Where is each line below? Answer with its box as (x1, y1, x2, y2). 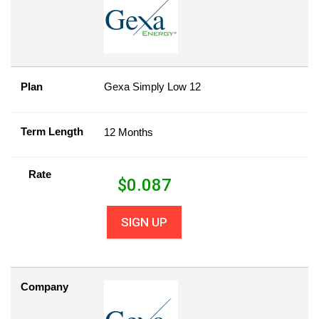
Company (21, 281, 68, 293)
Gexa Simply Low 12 (104, 80, 201, 93)
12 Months (104, 126, 153, 138)
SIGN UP (121, 215, 168, 229)
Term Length (21, 125, 83, 137)
